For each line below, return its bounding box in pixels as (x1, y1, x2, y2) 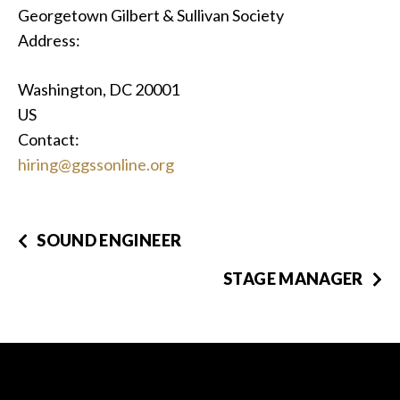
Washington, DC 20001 (18, 79, 179, 99)
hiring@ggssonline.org (18, 154, 174, 174)
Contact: (18, 129, 79, 149)
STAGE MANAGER (223, 269, 363, 288)
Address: (18, 30, 80, 50)
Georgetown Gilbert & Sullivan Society (18, 5, 284, 25)
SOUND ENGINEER (37, 230, 182, 250)
